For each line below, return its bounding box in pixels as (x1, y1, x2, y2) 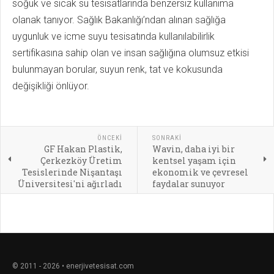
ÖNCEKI (97, 134, 122, 143)
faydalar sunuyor (152, 178, 225, 190)
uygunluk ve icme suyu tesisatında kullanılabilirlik (12, 31, 215, 43)
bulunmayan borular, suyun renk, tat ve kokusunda (12, 64, 223, 76)
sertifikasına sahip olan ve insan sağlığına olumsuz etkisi (12, 47, 249, 59)
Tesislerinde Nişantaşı (21, 166, 122, 179)
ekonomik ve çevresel (152, 166, 248, 179)
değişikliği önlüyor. (12, 80, 89, 92)
